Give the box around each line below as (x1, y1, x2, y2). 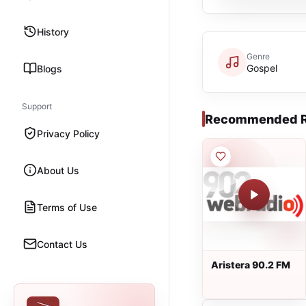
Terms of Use (37, 201, 97, 213)
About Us (37, 164, 79, 176)
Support (22, 101, 52, 111)
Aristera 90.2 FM (211, 259, 290, 270)
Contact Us (37, 238, 87, 250)
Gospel (247, 61, 277, 74)
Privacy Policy (37, 127, 100, 139)
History (37, 25, 69, 38)
